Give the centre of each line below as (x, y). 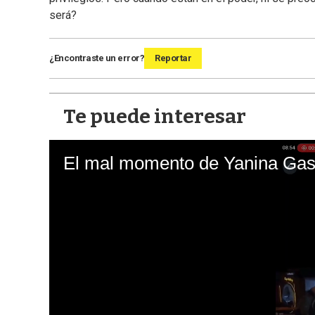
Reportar (173, 58)
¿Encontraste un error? (97, 58)
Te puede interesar (155, 117)
